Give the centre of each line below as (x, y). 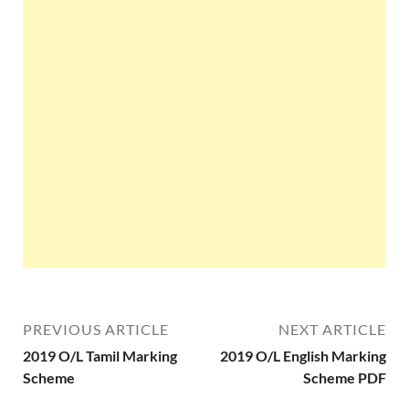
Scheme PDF (345, 378)
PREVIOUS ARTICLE (96, 329)
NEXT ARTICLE (332, 329)
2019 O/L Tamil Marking (100, 356)
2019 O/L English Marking (303, 356)
